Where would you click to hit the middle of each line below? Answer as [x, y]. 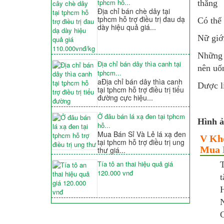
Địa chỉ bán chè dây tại [133, 11]
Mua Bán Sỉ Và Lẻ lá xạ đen [141, 134]
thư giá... [111, 150]
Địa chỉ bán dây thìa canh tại [139, 64]
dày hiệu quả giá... [126, 27]
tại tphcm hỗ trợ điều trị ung [141, 142]
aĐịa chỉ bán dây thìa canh [140, 82]
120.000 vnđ [115, 173]
